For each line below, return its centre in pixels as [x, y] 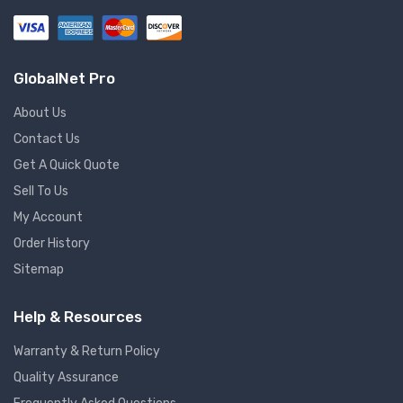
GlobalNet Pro [64, 79]
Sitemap [39, 270]
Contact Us [47, 139]
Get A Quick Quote [67, 166]
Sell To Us [41, 192]
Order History [52, 244]
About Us [40, 113]
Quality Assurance [66, 378]
